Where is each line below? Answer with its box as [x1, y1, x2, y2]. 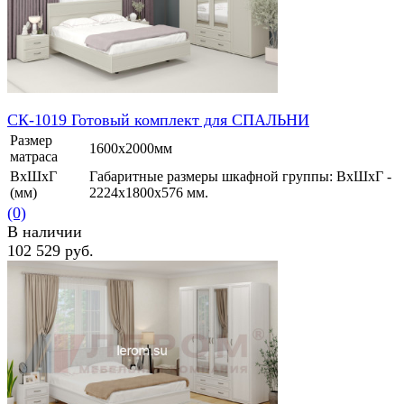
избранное [7, 279, 71, 295]
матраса [10, 149, 58, 165]
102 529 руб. [7, 242, 94, 261]
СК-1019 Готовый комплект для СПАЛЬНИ [7, 111, 309, 130]
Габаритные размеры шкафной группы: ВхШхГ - [89, 169, 391, 185]
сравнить [75, 279, 131, 295]
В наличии [7, 223, 82, 242]
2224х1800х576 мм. [89, 185, 208, 201]
